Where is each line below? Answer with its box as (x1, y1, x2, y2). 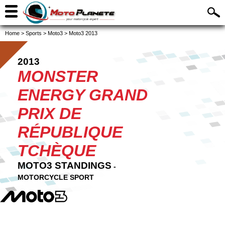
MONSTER (18, 67, 98, 85)
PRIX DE (18, 104, 81, 123)
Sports (26, 30, 42, 36)
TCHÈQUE (18, 142, 96, 160)
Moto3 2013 (69, 30, 97, 36)
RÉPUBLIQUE (18, 123, 123, 141)
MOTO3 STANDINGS (18, 160, 111, 171)
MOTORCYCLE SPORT (18, 173, 94, 181)
